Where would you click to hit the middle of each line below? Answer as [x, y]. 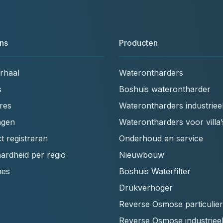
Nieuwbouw [142, 155]
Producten [138, 43]
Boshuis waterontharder [165, 89]
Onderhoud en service [161, 138]
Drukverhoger [146, 187]
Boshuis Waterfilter [155, 171]
